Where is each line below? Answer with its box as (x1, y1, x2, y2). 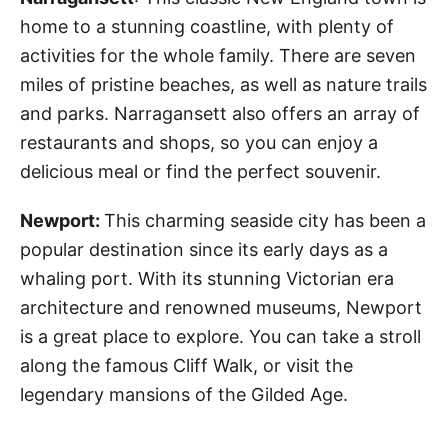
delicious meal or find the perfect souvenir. (20, 160, 381, 182)
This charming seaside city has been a (104, 209, 426, 231)
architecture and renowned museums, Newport (20, 296, 422, 318)
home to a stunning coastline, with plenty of (20, 15, 394, 37)
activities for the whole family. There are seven (20, 44, 416, 66)
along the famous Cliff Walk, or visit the (20, 354, 353, 376)
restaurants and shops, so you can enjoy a (20, 131, 378, 153)
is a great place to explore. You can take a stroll (20, 325, 421, 347)
